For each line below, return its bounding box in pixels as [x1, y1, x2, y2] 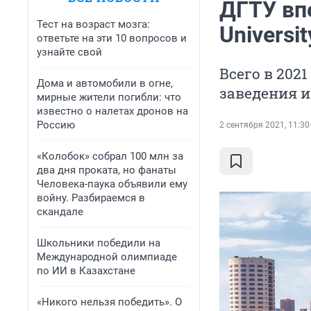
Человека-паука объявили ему [37, 178, 187, 190]
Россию [37, 119, 75, 131]
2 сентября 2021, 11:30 [219, 120, 310, 131]
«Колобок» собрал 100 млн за [37, 150, 183, 162]
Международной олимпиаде [37, 251, 177, 263]
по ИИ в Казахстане [37, 264, 135, 277]
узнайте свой [37, 46, 102, 58]
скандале [37, 205, 83, 218]
